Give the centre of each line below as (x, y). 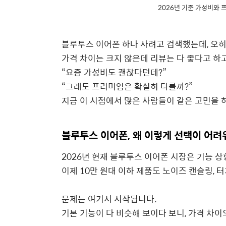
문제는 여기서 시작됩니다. (109, 199)
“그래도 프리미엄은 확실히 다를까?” (127, 86)
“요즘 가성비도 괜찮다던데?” (114, 72)
